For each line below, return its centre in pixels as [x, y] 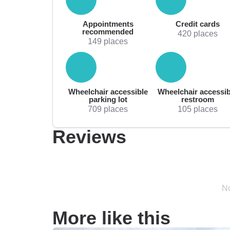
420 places [197, 33]
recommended [108, 31]
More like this [111, 218]
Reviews [89, 137]
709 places [108, 109]
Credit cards [197, 24]
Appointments [108, 24]
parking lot [108, 99]
